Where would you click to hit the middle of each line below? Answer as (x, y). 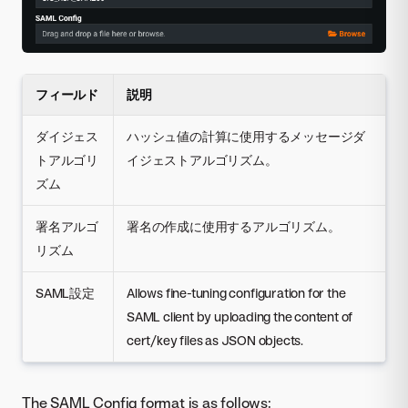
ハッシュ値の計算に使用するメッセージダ (246, 137)
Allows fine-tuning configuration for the (236, 293)
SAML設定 (65, 293)
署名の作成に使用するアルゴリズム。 (234, 227)
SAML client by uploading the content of (240, 317)
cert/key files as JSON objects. (215, 341)
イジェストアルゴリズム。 (202, 160)
